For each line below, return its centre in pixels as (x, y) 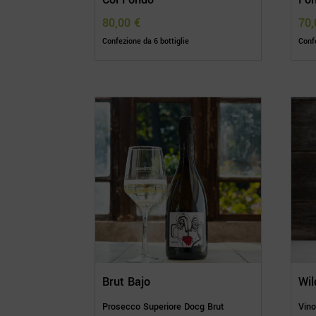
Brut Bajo (127, 282)
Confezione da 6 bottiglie (146, 42)
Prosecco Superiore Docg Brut (163, 307)
